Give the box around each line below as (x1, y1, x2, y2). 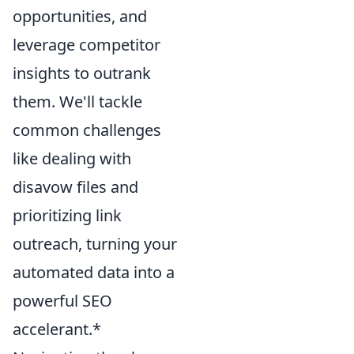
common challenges (13, 119, 161, 141)
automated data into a (13, 261, 175, 283)
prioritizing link (13, 204, 122, 226)
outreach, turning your (13, 232, 177, 254)
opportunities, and (13, 5, 147, 27)
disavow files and (13, 175, 138, 198)
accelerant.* (13, 318, 101, 340)
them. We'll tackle (13, 90, 142, 112)
